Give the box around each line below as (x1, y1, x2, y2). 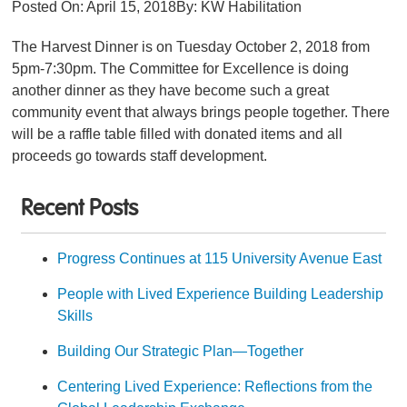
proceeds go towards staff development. (12, 148, 268, 164)
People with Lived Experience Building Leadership (57, 286, 384, 303)
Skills (57, 308, 94, 324)
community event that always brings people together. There (12, 104, 391, 121)
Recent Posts (21, 198, 139, 222)
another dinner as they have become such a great (12, 83, 330, 99)
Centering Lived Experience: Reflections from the (57, 379, 373, 395)
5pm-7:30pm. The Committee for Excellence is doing (12, 61, 350, 77)
